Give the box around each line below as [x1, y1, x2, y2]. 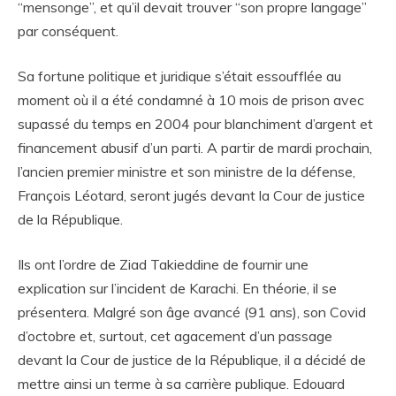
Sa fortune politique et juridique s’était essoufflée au [18, 67, 341, 85]
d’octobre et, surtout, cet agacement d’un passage [18, 327, 332, 345]
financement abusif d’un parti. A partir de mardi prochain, [18, 139, 372, 156]
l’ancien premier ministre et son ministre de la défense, [18, 163, 355, 180]
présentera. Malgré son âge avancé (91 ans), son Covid [18, 303, 366, 321]
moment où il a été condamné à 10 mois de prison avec [18, 91, 364, 109]
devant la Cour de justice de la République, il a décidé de [18, 351, 366, 369]
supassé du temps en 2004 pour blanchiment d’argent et [18, 115, 373, 133]
